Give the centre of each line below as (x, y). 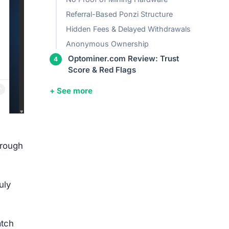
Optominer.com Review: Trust (123, 59)
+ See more (71, 91)
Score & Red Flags (102, 70)
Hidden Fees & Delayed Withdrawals (128, 29)
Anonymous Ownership (107, 44)
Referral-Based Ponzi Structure (119, 14)
